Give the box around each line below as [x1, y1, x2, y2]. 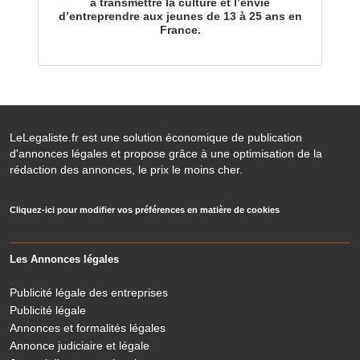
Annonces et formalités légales [10, 321, 166, 334]
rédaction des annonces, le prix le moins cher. [10, 163, 243, 176]
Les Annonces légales [10, 253, 119, 265]
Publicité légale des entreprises [10, 286, 168, 299]
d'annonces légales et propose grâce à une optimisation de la [10, 147, 322, 160]
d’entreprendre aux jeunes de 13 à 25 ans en [58, 10, 302, 22]
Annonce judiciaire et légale [10, 339, 149, 352]
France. [159, 23, 201, 36]
